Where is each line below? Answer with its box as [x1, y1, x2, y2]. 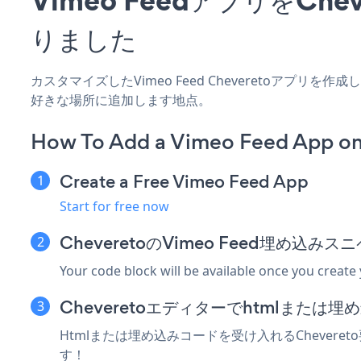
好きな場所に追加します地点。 [31, 90, 211, 109]
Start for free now [60, 197, 169, 215]
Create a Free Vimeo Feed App [60, 168, 309, 194]
